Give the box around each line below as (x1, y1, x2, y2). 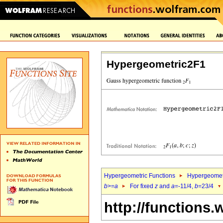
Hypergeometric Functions (104, 172, 175, 179)
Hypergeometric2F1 (107, 58, 206, 70)
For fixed (130, 183, 155, 190)
